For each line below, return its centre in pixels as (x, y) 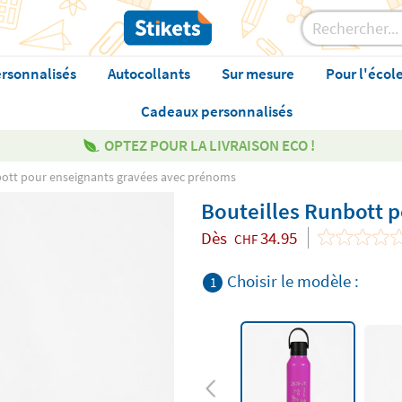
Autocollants (149, 74)
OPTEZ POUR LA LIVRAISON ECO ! (209, 145)
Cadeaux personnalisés (216, 111)
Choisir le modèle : (293, 281)
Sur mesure (258, 74)
